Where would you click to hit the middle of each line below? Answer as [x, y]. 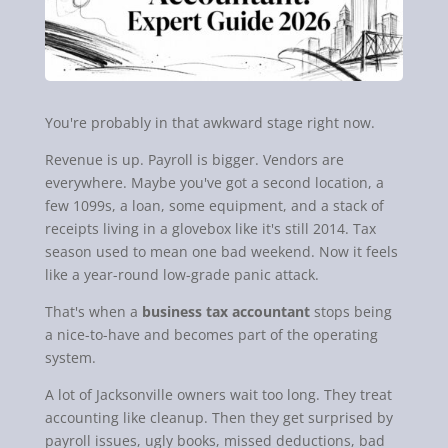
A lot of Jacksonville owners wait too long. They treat [218, 395]
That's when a [93, 312]
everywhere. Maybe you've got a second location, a [214, 183]
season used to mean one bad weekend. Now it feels [221, 252]
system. [70, 358]
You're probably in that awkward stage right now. [209, 123]
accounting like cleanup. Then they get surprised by [218, 418]
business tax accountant [225, 312]
